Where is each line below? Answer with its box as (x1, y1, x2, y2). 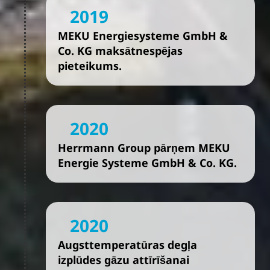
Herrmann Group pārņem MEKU (58, 140, 230, 155)
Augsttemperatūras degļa (58, 237, 197, 252)
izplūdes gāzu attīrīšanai (58, 253, 189, 267)
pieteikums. (58, 58, 122, 73)
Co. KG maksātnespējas (58, 43, 183, 58)
